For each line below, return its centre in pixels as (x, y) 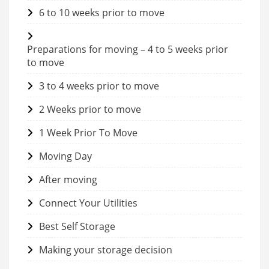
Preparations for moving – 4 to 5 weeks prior (128, 49)
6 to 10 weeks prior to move (102, 12)
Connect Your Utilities (88, 203)
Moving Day (65, 156)
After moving (68, 179)
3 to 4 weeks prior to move (99, 86)
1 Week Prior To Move (88, 132)
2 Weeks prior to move (90, 109)
